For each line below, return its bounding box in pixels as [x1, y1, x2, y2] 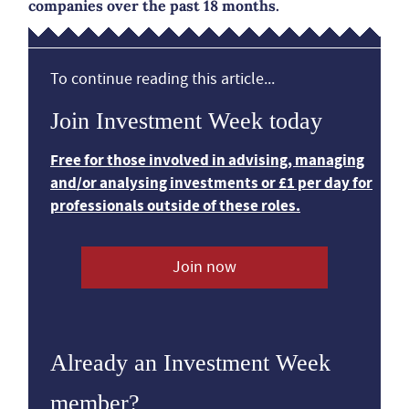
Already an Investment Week [50, 350, 330, 376]
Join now [172, 257, 236, 278]
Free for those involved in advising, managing [50, 150, 364, 171]
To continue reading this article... [50, 68, 275, 89]
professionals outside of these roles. [50, 195, 300, 216]
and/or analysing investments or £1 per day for [50, 173, 372, 194]
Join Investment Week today [50, 108, 322, 134]
